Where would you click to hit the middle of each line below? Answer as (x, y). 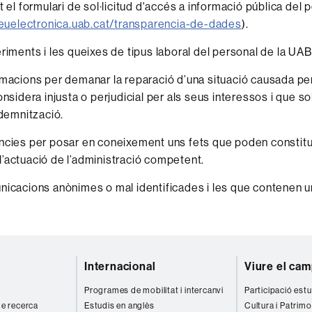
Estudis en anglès (119, 305)
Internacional (120, 266)
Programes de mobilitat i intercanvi (154, 290)
